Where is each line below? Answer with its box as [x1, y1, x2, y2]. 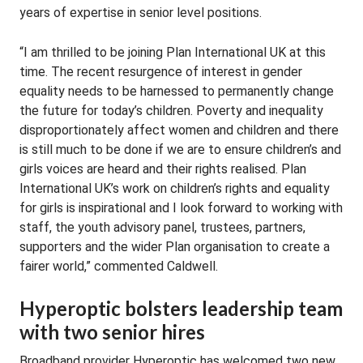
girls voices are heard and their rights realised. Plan [19, 161, 306, 177]
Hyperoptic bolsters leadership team [19, 297, 343, 320]
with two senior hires [19, 320, 205, 344]
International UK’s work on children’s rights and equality [19, 181, 330, 196]
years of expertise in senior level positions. [19, 5, 262, 20]
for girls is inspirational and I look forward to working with [19, 200, 343, 216]
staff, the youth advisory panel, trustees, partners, [19, 220, 305, 235]
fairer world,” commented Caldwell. [19, 258, 218, 274]
